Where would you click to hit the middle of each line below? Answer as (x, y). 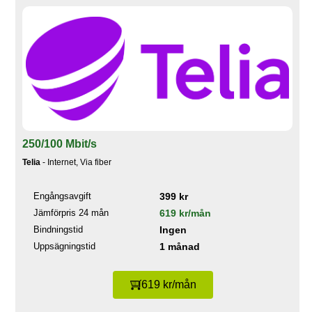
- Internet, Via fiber (76, 163)
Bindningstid (58, 230)
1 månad (180, 247)
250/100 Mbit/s (60, 144)
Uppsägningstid (64, 247)
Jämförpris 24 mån (71, 213)
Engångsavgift (62, 196)
